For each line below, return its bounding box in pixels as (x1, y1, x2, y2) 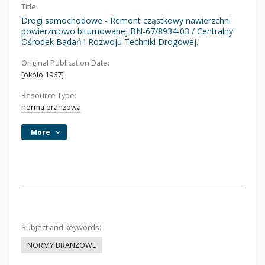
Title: (21, 2, 38, 12)
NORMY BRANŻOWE (27, 240, 96, 250)
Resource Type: (21, 91, 76, 101)
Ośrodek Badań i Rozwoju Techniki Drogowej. (21, 36, 198, 47)
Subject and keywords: (21, 222, 101, 232)
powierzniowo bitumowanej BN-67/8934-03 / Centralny (21, 25, 233, 37)
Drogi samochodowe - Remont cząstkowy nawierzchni (21, 15, 231, 26)
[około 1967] (21, 70, 64, 80)
